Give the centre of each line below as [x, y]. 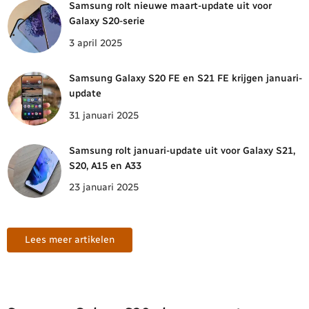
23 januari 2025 [104, 188]
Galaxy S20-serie [107, 21]
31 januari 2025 [104, 115]
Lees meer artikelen [70, 239]
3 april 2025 [96, 43]
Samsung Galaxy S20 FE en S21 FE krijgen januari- [186, 78]
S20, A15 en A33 [105, 166]
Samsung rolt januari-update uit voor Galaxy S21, [182, 150]
